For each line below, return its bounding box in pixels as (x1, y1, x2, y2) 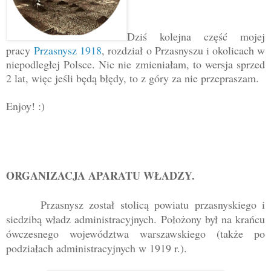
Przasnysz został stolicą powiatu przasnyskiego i (40, 197, 265, 212)
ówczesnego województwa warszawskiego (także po (6, 226, 265, 241)
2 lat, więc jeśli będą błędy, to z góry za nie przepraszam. (6, 71, 259, 86)
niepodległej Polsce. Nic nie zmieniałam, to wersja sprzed (6, 57, 265, 72)
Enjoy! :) (6, 99, 45, 114)
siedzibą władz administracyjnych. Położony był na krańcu (6, 212, 265, 227)
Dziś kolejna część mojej (127, 29, 265, 44)
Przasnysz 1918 (34, 43, 102, 58)
